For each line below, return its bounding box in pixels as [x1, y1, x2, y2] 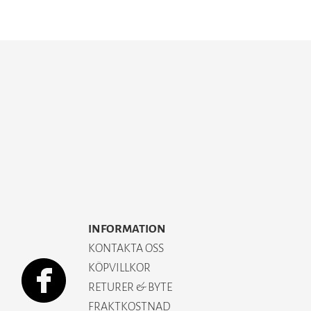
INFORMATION [88, 221, 166, 237]
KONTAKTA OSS [88, 241, 164, 256]
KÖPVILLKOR [88, 260, 151, 276]
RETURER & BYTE [88, 280, 172, 295]
